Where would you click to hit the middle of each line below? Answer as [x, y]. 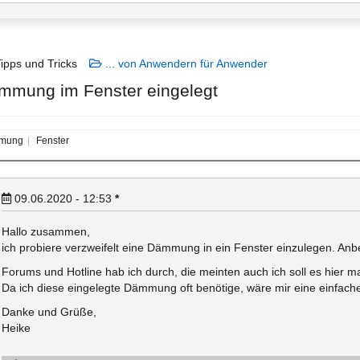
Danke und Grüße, [49, 312]
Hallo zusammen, [46, 231]
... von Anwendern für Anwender [185, 63]
